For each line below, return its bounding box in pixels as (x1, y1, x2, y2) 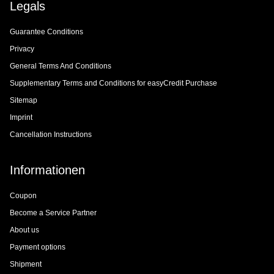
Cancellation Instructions (10, 130, 92, 139)
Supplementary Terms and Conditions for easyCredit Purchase (10, 79, 217, 88)
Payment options (10, 243, 65, 252)
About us (10, 226, 39, 235)
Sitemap (10, 96, 37, 105)
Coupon (10, 191, 37, 201)
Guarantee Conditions (10, 28, 83, 37)
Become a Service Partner (10, 209, 97, 218)
